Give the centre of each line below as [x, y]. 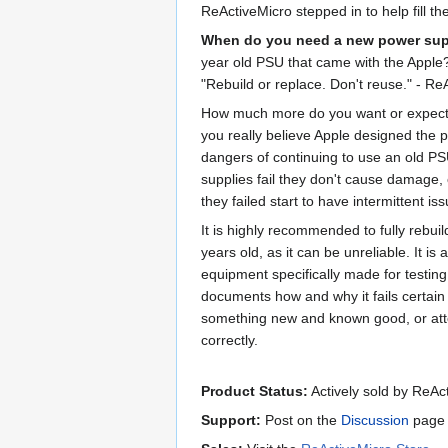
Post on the [301, 420]
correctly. [229, 340]
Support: [231, 420]
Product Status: [254, 391]
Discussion [375, 420]
